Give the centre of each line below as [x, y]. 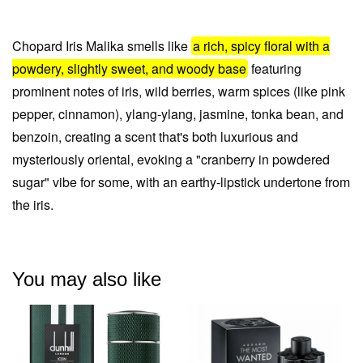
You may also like [87, 279]
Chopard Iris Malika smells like [102, 46]
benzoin [35, 137]
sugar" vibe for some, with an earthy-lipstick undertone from [181, 182]
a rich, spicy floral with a [261, 46]
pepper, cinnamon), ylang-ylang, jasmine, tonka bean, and [178, 114]
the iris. [33, 205]
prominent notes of [67, 91]
